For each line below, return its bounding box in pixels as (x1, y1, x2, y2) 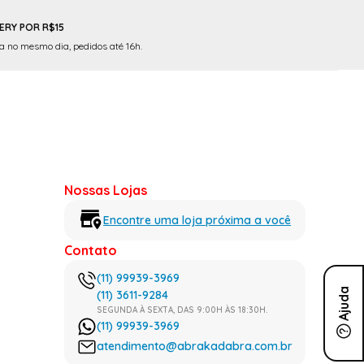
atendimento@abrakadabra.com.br (97, 339, 292, 354)
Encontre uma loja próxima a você (103, 212, 291, 227)
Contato (64, 242, 117, 259)
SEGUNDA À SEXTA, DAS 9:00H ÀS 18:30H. (97, 305, 268, 316)
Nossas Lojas (64, 182, 147, 199)
